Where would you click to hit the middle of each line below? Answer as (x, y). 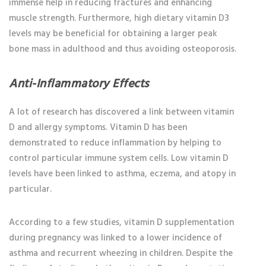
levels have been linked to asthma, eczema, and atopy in (122, 174)
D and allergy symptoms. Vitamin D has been (98, 128)
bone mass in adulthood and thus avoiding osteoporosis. (123, 49)
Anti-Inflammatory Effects (79, 84)
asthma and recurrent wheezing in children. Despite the (121, 254)
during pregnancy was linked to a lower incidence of (115, 238)
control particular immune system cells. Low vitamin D (119, 159)
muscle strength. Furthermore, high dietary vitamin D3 (119, 18)
